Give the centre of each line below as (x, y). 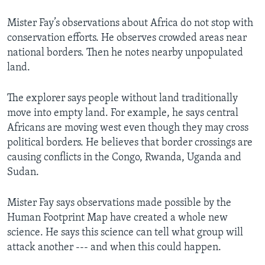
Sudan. (23, 172)
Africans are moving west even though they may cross (128, 128)
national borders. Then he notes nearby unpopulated (125, 53)
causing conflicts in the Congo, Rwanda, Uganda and (124, 157)
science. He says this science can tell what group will (125, 232)
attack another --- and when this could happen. (114, 247)
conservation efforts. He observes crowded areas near (127, 38)
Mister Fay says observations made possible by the (119, 203)
